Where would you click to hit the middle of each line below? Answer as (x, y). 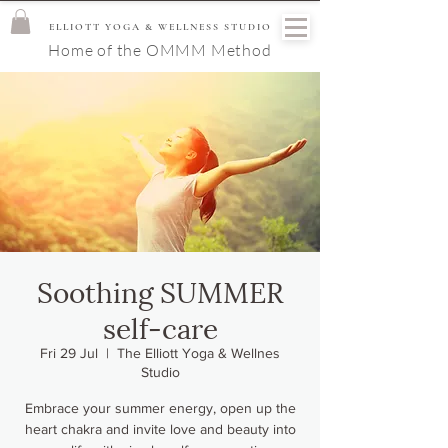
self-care (160, 326)
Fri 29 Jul (69, 353)
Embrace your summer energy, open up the (160, 408)
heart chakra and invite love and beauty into (160, 429)
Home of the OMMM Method (160, 50)
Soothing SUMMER (160, 290)
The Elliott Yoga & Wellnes (198, 353)
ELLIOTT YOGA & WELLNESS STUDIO (160, 27)
